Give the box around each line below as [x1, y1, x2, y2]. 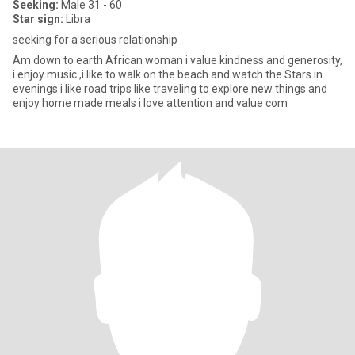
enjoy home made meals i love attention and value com [13, 97, 288, 109]
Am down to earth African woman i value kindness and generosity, [13, 54, 342, 67]
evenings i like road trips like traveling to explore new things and [13, 82, 327, 95]
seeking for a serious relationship [13, 33, 177, 46]
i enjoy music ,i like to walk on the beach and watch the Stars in [13, 68, 323, 81]
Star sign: [13, 13, 63, 25]
